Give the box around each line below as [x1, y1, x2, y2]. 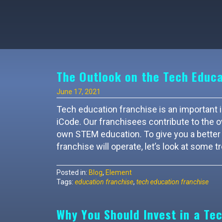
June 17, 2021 [56, 88, 101, 96]
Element [106, 168, 132, 176]
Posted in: [56, 168, 89, 176]
